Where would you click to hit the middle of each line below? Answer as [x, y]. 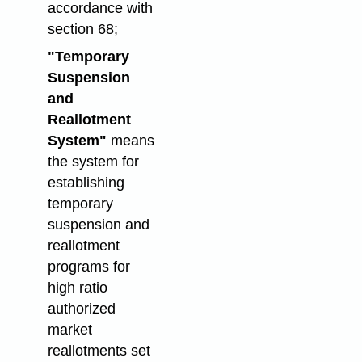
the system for [93, 162]
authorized [81, 309]
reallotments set [99, 351]
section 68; [82, 29]
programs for [88, 267]
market [69, 330]
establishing [86, 183]
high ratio [77, 288]
